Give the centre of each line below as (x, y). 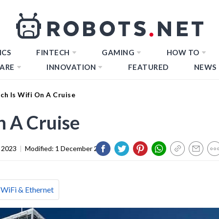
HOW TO (183, 52)
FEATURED (148, 67)
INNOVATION (71, 67)
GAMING (118, 52)
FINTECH (53, 52)
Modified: (40, 148)
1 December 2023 (82, 148)
